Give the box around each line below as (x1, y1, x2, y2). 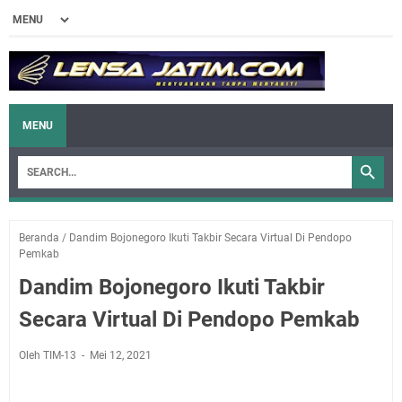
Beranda (19, 232, 59, 244)
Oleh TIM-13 (19, 349, 79, 362)
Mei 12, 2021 (90, 349, 152, 362)
